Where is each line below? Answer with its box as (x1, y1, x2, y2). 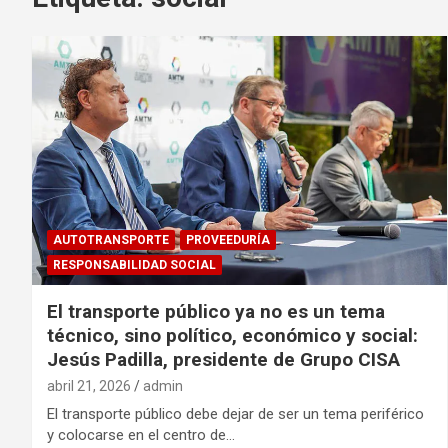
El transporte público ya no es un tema (47, 299, 385, 323)
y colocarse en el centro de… (47, 425, 235, 444)
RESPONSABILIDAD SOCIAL (53, 257, 216, 272)
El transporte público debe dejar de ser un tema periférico (47, 404, 424, 423)
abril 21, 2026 (47, 377, 131, 394)
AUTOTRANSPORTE (53, 232, 169, 247)
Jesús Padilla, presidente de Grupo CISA (47, 347, 400, 371)
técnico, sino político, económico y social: (47, 323, 418, 347)
